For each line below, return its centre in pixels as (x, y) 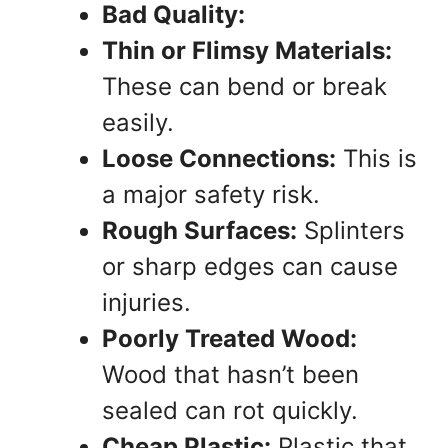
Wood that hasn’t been (230, 375)
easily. (138, 123)
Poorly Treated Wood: (229, 339)
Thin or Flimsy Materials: (247, 51)
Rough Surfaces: (199, 231)
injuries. (146, 303)
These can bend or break (244, 87)
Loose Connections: (219, 159)
